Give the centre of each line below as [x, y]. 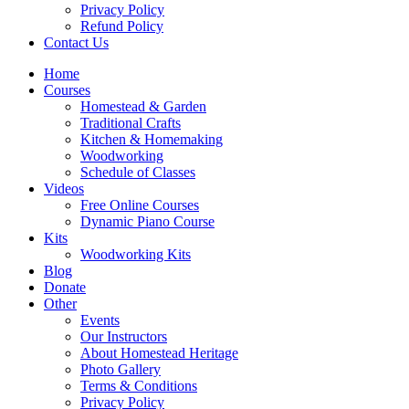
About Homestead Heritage [159, 353]
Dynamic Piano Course [147, 221]
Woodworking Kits [136, 254]
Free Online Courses [140, 205]
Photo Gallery [121, 369]
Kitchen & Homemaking [152, 139]
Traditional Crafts [131, 123]
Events [100, 320]
